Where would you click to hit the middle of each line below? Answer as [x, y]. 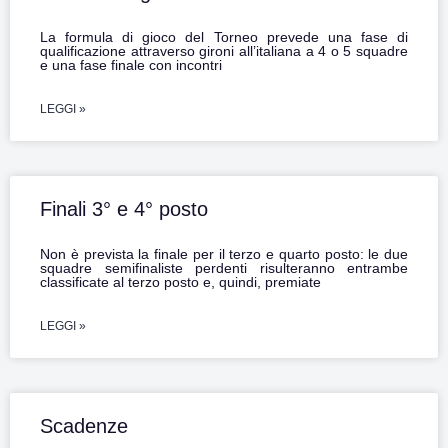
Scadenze [84, 426]
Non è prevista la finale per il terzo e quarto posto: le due [224, 254]
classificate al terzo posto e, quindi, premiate [180, 282]
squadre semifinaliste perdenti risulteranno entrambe [224, 268]
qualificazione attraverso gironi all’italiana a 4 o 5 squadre [224, 51]
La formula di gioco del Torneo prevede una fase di [224, 37]
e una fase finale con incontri [131, 65]
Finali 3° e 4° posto [124, 209]
